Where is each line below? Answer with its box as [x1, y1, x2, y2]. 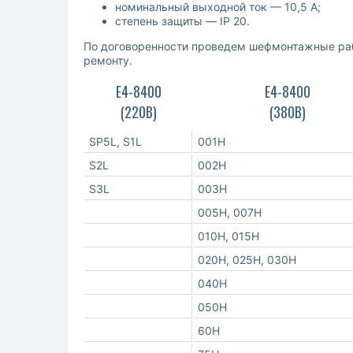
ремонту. [84, 54, 132, 68]
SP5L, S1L [89, 135, 142, 149]
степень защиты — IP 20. [115, 14, 250, 28]
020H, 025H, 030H [198, 253, 296, 267]
